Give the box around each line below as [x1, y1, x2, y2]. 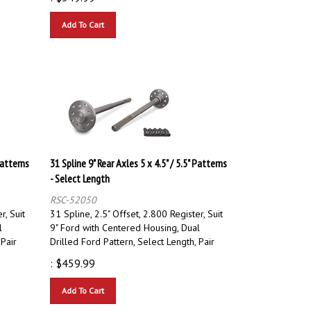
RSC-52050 [50, 187, 96, 200]
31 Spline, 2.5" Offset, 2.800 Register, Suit [50, 201, 223, 214]
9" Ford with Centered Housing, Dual [50, 215, 200, 228]
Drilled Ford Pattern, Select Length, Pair [50, 228, 215, 242]
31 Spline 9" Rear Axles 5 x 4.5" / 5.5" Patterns [50, 149, 227, 164]
